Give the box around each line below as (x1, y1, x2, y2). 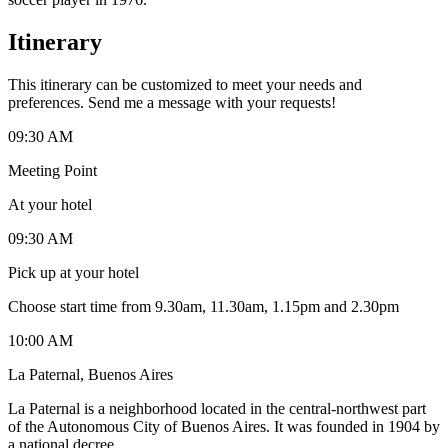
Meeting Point (8, 161, 97, 179)
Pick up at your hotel (8, 263, 139, 281)
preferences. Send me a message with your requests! (8, 93, 336, 111)
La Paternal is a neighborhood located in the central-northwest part (8, 399, 426, 417)
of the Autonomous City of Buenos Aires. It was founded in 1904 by (8, 417, 440, 435)
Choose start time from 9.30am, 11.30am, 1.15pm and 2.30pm (8, 297, 399, 315)
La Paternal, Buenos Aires (8, 365, 173, 383)
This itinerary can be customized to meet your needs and (8, 75, 362, 93)
